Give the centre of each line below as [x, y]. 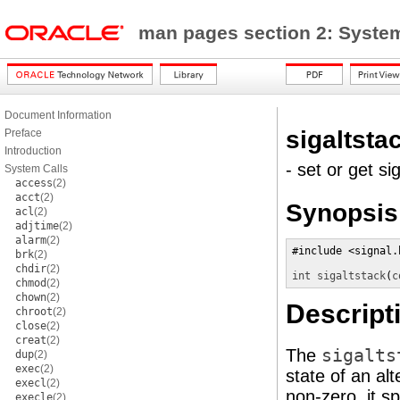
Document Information [58, 115]
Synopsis [342, 212]
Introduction [33, 151]
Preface [23, 133]
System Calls [36, 169]
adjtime [37, 226]
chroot [34, 312]
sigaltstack [351, 276]
